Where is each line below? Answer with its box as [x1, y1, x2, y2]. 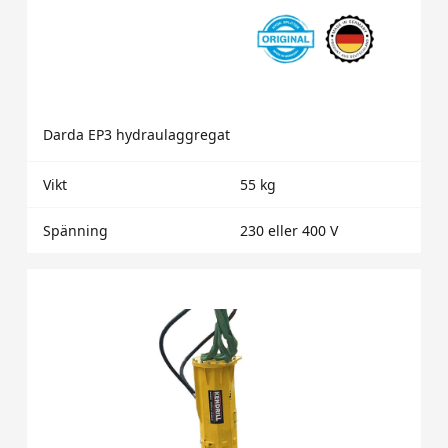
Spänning [42, 220, 108, 240]
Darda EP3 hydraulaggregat [42, 124, 230, 144]
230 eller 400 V [239, 220, 338, 240]
